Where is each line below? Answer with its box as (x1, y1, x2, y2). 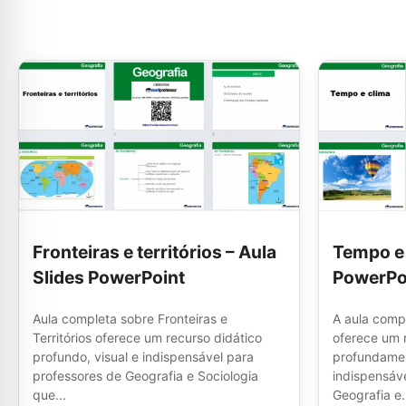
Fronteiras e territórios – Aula (33, 240, 276, 263)
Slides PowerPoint (33, 266, 185, 288)
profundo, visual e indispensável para (33, 348, 254, 364)
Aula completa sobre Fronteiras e (33, 310, 227, 326)
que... (33, 386, 66, 402)
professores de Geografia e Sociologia (33, 367, 258, 383)
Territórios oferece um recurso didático (33, 329, 262, 345)
